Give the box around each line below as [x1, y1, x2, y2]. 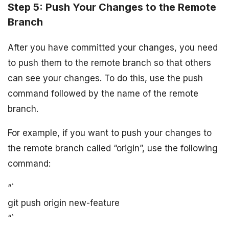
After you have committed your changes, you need [8, 42, 218, 53]
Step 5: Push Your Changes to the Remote [8, 1, 216, 14]
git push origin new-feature [8, 198, 120, 208]
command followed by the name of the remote [8, 88, 198, 99]
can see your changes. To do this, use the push [8, 73, 203, 83]
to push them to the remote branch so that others [8, 58, 211, 68]
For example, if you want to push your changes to [8, 128, 212, 138]
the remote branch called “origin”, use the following [8, 143, 218, 153]
